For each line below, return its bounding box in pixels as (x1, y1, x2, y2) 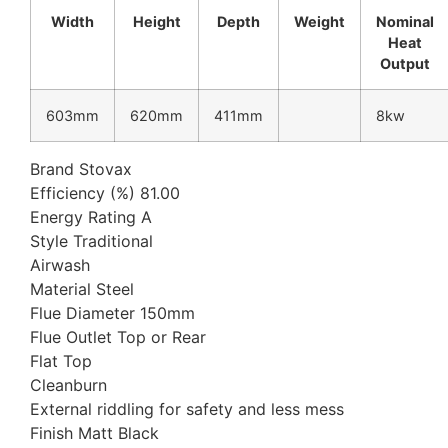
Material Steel (30, 279, 134, 300)
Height (132, 13, 181, 31)
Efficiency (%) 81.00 (30, 183, 180, 204)
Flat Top (30, 351, 92, 372)
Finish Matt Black (30, 423, 159, 444)
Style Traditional (30, 231, 153, 252)
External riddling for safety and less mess (30, 399, 344, 420)
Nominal (376, 13, 434, 31)
